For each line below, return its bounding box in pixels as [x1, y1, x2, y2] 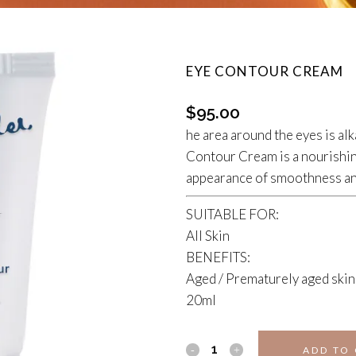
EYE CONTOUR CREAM [186, 63, 343, 79]
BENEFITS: [186, 249, 250, 265]
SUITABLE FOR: [186, 206, 279, 222]
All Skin [186, 227, 230, 244]
